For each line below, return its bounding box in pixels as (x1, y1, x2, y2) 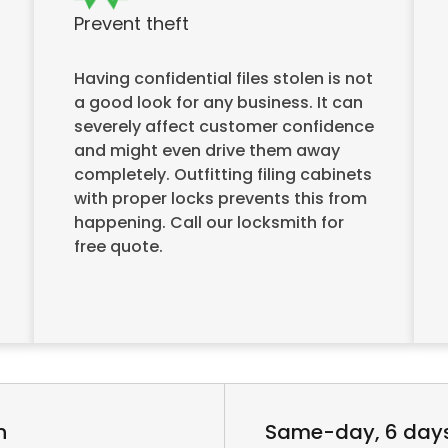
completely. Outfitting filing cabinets (74, 162, 372, 186)
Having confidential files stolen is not (74, 66, 373, 90)
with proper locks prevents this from (74, 186, 367, 210)
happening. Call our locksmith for (74, 210, 344, 234)
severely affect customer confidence (74, 114, 374, 138)
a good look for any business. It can (74, 90, 363, 114)
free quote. (74, 234, 163, 258)
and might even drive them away (74, 138, 340, 162)
